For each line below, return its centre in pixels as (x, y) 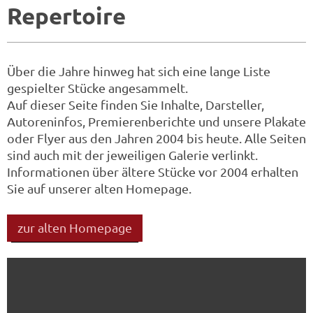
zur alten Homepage (75, 228)
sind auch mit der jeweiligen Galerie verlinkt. (132, 155)
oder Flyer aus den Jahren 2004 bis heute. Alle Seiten (156, 138)
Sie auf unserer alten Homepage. (99, 189)
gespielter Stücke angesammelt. (99, 88)
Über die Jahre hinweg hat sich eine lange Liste (139, 71)
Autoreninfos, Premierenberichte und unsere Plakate (156, 122)
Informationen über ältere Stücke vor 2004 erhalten (153, 172)
